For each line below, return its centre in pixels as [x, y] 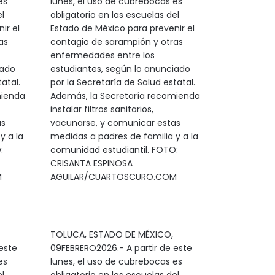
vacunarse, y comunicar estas [115, 123]
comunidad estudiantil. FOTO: [114, 150]
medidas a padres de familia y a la [124, 136]
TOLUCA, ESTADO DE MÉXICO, [111, 234]
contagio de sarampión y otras [116, 42]
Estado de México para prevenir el [122, 28]
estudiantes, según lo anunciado [120, 69]
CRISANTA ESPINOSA [91, 163]
